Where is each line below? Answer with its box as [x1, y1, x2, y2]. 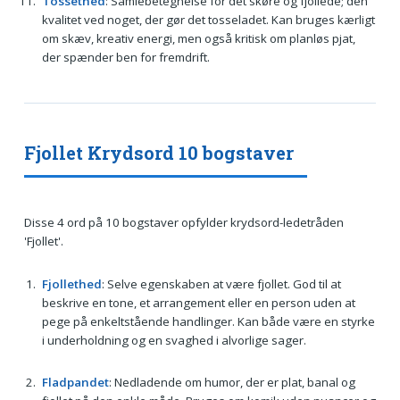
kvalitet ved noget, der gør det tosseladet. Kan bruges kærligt [41, 12, 375, 29]
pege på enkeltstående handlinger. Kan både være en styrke [41, 312, 375, 329]
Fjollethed [41, 275, 102, 292]
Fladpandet [41, 374, 109, 391]
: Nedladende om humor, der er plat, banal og [108, 374, 355, 391]
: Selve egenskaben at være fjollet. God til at [101, 275, 341, 292]
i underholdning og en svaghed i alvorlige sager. [41, 331, 306, 348]
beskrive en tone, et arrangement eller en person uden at [41, 294, 355, 311]
